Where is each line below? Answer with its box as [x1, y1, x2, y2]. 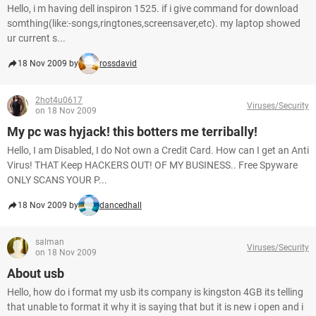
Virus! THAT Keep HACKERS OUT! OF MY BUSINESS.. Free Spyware [7, 159, 298, 171]
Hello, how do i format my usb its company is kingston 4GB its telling [7, 286, 303, 298]
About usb [7, 266, 64, 281]
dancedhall [99, 200, 142, 210]
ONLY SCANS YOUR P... [7, 174, 107, 186]
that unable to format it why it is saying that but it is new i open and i [7, 301, 303, 312]
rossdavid [99, 59, 137, 68]
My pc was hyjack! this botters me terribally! [7, 124, 257, 139]
